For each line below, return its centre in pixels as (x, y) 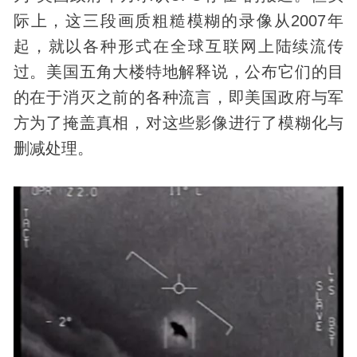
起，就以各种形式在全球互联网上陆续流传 (178, 47)
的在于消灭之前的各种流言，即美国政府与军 (178, 98)
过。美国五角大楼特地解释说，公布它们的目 (178, 72)
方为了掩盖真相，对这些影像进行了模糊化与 (178, 123)
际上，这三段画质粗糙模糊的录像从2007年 (178, 21)
